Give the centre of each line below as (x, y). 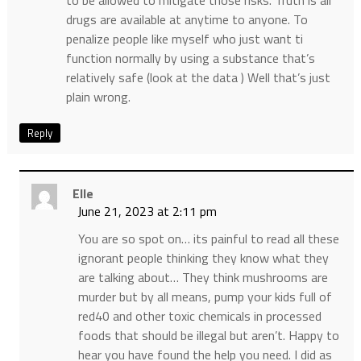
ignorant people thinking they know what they (203, 258)
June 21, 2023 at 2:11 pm (147, 212)
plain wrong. (98, 97)
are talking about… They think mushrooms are (203, 278)
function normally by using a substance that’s (190, 58)
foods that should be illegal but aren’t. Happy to (208, 336)
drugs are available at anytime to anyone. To (187, 20)
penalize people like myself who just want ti (184, 39)
